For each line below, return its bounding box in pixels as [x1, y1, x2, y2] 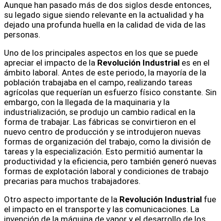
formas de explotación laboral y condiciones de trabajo [4, 166, 209, 177]
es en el [180, 58, 210, 68]
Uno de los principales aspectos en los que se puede [4, 48, 198, 58]
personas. [4, 30, 40, 40]
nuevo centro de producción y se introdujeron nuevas [4, 127, 201, 137]
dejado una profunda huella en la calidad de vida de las [4, 20, 206, 30]
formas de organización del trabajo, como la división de [4, 137, 211, 147]
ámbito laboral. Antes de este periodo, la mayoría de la [4, 68, 206, 78]
